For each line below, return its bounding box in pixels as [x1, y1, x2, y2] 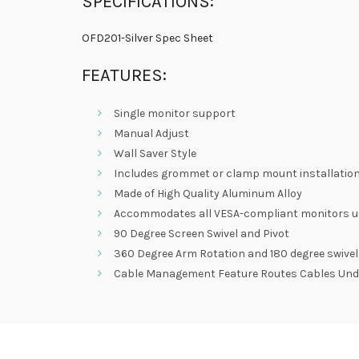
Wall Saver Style [114, 147, 196, 161]
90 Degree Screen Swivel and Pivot [114, 227, 289, 241]
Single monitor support [114, 107, 236, 121]
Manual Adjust [114, 127, 189, 141]
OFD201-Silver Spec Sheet [82, 31, 213, 46]
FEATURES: [82, 65, 167, 87]
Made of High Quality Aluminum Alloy [114, 187, 302, 201]
